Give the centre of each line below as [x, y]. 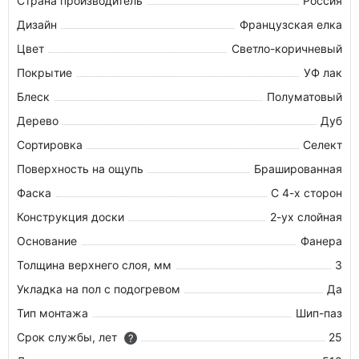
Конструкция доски [71, 217]
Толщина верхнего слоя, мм [94, 265]
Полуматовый [305, 97]
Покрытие [44, 73]
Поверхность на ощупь [80, 169]
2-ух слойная [306, 217]
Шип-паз [319, 313]
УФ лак [323, 73]
